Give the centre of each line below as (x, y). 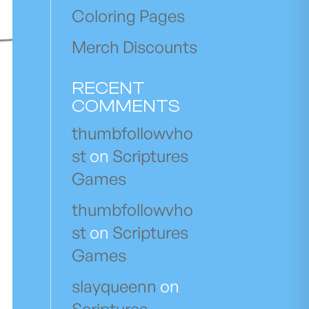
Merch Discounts (135, 47)
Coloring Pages (129, 16)
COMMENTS (126, 107)
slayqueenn (114, 287)
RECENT (109, 89)
